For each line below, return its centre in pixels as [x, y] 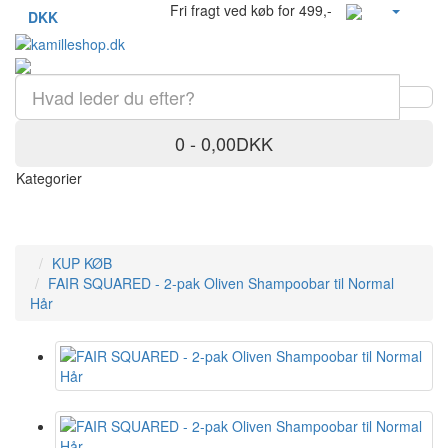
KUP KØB [82, 263]
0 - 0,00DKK [224, 143]
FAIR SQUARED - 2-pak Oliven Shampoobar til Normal [221, 283]
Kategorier [49, 178]
